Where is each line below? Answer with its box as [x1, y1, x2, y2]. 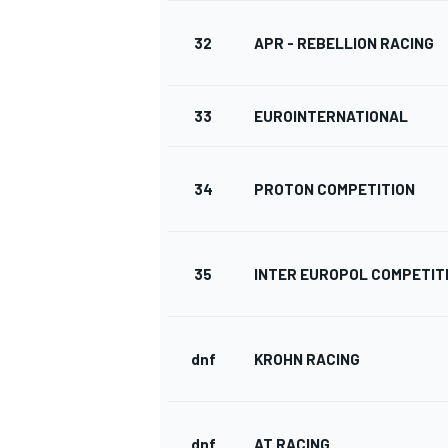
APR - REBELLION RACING [254, 34, 434, 53]
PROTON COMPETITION [254, 180, 415, 199]
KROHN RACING [254, 350, 360, 369]
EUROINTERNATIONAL [254, 107, 408, 126]
